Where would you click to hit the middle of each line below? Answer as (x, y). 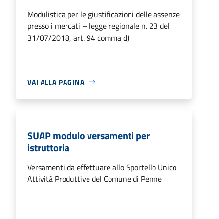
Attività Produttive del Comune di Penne (95, 179)
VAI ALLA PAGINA (56, 82)
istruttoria (48, 147)
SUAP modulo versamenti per (88, 135)
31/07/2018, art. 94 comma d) (78, 37)
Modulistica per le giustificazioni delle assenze (104, 14)
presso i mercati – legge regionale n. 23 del (99, 26)
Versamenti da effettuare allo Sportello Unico (102, 167)
